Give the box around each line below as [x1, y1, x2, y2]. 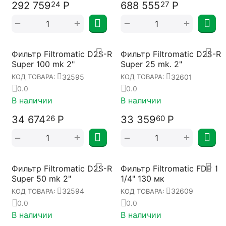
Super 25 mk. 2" [121, 59, 182, 69]
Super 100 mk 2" [11, 59, 75, 69]
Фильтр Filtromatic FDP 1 [121, 163, 218, 174]
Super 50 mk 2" [11, 173, 71, 184]
